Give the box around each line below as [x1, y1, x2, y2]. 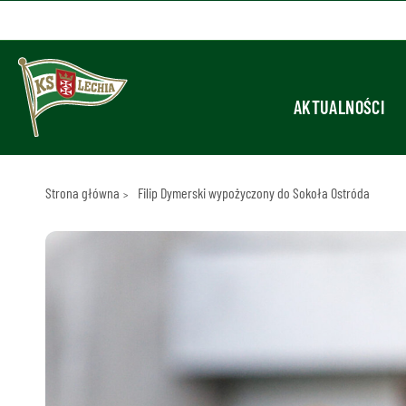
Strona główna [44, 184, 120, 201]
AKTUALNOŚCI [293, 96, 385, 119]
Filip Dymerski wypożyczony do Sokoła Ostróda [137, 184, 370, 201]
